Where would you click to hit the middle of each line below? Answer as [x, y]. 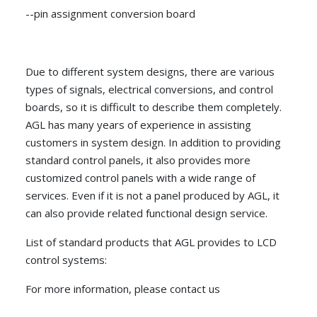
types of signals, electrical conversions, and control [149, 90]
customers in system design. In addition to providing [153, 143]
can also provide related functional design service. [146, 213]
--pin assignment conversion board [110, 14]
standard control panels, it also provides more [138, 160]
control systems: [66, 260]
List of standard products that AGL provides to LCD [151, 242]
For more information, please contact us [123, 289]
